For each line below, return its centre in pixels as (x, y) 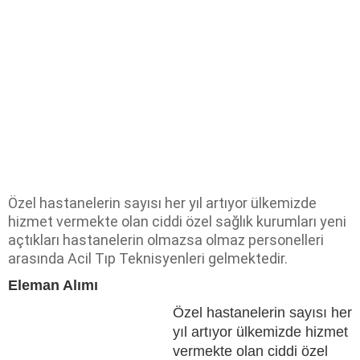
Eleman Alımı (53, 285)
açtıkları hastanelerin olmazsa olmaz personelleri (166, 239)
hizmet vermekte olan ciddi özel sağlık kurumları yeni (177, 221)
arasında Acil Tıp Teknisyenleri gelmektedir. (148, 258)
